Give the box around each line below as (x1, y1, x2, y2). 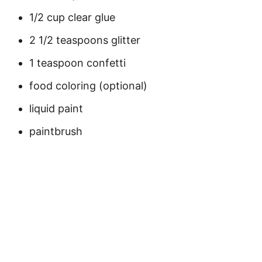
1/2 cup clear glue (29, 11, 115, 23)
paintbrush (29, 125, 82, 137)
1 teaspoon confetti (29, 57, 126, 69)
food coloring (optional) (29, 80, 147, 92)
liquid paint (29, 102, 83, 115)
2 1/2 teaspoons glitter (29, 34, 140, 46)
